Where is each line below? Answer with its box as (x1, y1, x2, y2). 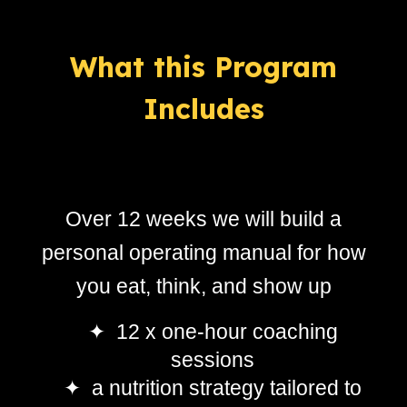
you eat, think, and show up (75, 274, 332, 298)
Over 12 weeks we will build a (65, 207, 342, 231)
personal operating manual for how (41, 241, 366, 264)
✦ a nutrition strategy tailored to (64, 376, 362, 400)
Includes (143, 91, 264, 126)
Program (214, 49, 337, 84)
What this (70, 49, 214, 84)
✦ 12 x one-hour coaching (87, 320, 338, 343)
